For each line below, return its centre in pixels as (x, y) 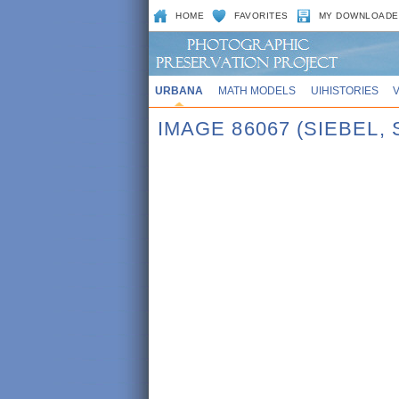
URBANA (179, 90)
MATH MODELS (256, 90)
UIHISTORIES (344, 90)
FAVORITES (261, 16)
